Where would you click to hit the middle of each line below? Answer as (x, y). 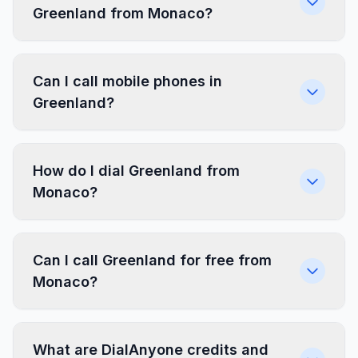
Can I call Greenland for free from (152, 260)
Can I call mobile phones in (127, 81)
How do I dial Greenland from (136, 171)
